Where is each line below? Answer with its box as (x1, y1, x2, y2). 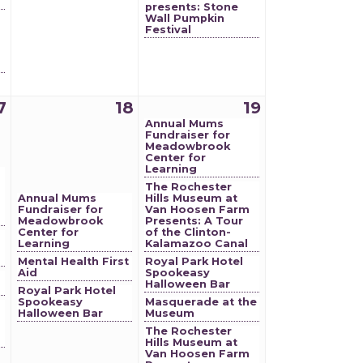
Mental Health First (18, 255, 129, 267)
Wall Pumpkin (145, 12, 224, 24)
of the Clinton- (145, 226, 231, 238)
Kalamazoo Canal (145, 237, 248, 250)
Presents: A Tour (145, 215, 243, 227)
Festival (145, 23, 191, 36)
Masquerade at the (145, 296, 257, 308)
